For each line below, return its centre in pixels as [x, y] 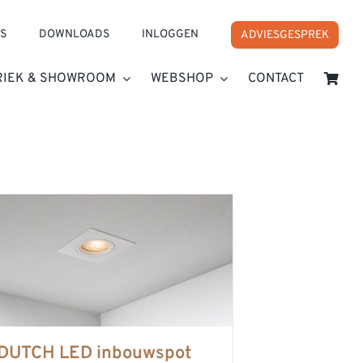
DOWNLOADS [75, 34]
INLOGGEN [171, 34]
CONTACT [276, 79]
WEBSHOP [182, 79]
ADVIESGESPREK [285, 35]
